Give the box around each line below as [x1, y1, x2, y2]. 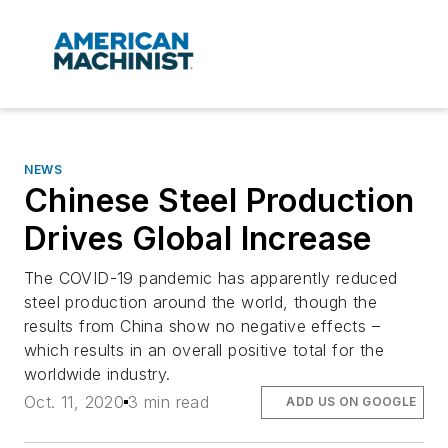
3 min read [128, 392, 210, 413]
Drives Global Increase [24, 219, 372, 259]
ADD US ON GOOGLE [286, 394, 417, 410]
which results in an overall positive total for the [24, 340, 384, 361]
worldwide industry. [24, 364, 171, 385]
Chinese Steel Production [24, 181, 415, 221]
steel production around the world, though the [24, 292, 377, 313]
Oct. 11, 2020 [24, 392, 125, 413]
